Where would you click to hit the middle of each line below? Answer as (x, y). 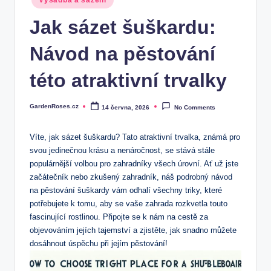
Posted (39, 109)
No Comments (194, 107)
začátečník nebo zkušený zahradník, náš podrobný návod (131, 177)
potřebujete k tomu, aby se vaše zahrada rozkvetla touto (129, 204)
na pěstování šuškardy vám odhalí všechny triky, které (126, 191)
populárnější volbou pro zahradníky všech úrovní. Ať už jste (134, 164)
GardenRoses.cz (54, 106)
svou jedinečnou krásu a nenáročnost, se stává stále (122, 151)
